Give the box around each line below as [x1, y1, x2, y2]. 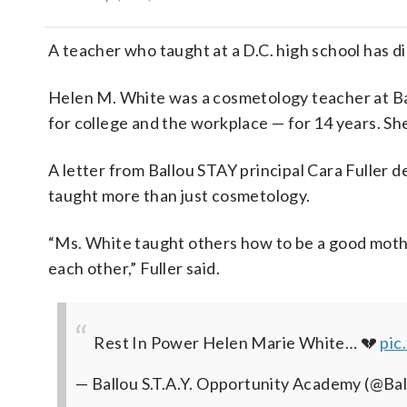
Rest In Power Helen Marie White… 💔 [94, 333, 381, 352]
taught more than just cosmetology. [48, 185, 311, 205]
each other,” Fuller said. [48, 258, 220, 278]
